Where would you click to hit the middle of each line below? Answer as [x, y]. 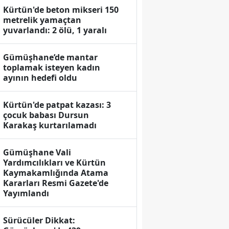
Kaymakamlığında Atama [56, 173]
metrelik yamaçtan [42, 20]
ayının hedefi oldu [40, 78]
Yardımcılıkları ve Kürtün [55, 163]
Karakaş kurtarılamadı [50, 125]
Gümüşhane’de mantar [51, 58]
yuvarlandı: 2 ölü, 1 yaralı [55, 30]
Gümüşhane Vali [37, 153]
